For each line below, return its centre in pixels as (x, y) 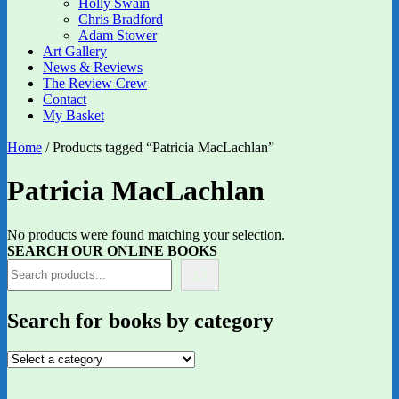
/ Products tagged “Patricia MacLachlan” (158, 147)
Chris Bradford (121, 19)
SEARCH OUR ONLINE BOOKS (112, 250)
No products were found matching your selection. (146, 234)
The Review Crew (95, 83)
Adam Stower (118, 35)
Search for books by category (140, 320)
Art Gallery (75, 51)
